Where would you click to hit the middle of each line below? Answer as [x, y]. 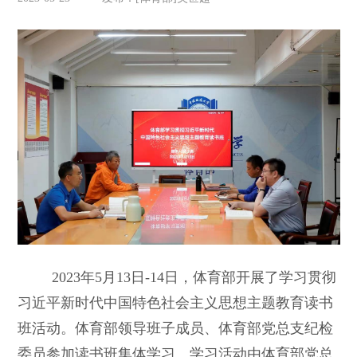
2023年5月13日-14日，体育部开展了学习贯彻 [194, 278]
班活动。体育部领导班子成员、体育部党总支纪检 [175, 329]
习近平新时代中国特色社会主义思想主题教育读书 [175, 303]
